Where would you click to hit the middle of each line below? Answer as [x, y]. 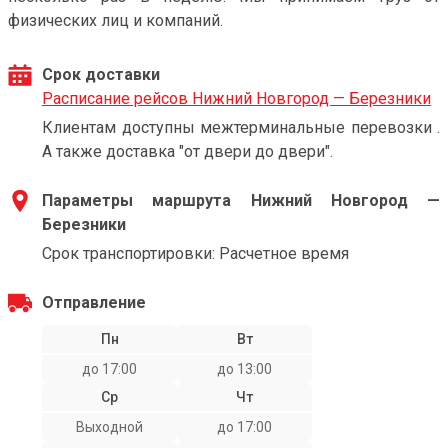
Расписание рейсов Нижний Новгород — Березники [236, 98]
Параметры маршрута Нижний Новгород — [241, 200]
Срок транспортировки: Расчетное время [195, 253]
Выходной [109, 427]
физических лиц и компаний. [115, 20]
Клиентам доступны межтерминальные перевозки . [241, 127]
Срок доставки [101, 74]
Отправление [94, 302]
